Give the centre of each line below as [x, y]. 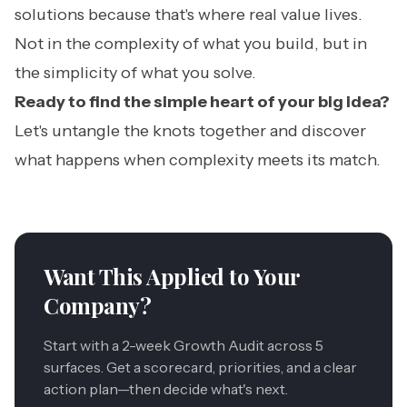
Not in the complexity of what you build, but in [191, 44]
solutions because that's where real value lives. [189, 15]
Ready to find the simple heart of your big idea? [202, 102]
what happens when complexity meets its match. [198, 160]
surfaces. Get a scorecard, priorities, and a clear [200, 367]
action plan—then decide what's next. [166, 389]
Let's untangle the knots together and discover [190, 131]
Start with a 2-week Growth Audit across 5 [184, 345]
